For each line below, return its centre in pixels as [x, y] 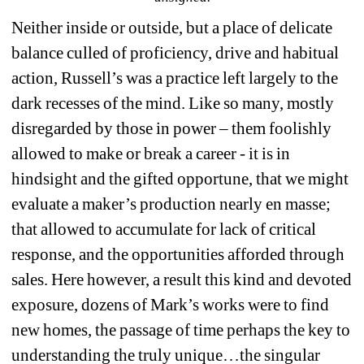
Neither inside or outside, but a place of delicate [172, 27]
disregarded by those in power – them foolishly [172, 128]
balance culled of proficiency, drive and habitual [175, 52]
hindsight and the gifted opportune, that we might [180, 178]
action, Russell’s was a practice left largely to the [175, 78]
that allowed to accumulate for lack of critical [164, 229]
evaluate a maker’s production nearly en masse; [171, 204]
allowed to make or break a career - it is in [151, 153]
